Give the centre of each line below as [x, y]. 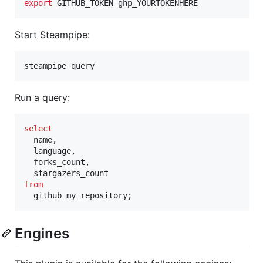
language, [50, 151]
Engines [42, 233]
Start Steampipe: [52, 34]
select [38, 128]
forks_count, [57, 162]
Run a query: [42, 97]
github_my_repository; [78, 195]
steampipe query [59, 65]
